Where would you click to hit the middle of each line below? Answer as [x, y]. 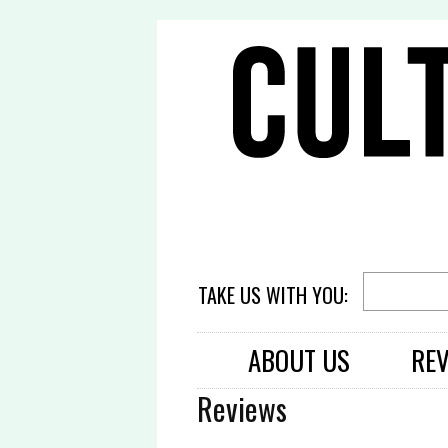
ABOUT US [299, 360]
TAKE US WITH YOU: [276, 295]
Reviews [242, 408]
